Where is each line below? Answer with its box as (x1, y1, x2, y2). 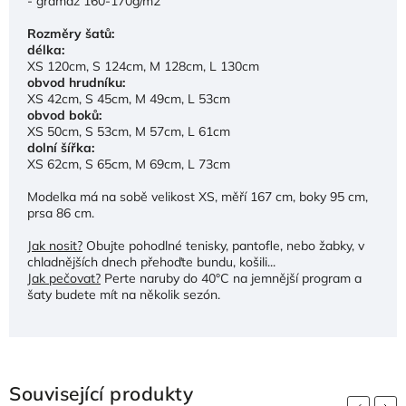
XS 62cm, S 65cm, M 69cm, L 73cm (27, 155, 230, 172)
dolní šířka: (27, 139, 94, 156)
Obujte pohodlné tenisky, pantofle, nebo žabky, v (82, 237, 364, 254)
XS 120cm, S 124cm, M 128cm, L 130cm (27, 57, 259, 74)
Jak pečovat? (27, 269, 101, 286)
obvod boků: (27, 106, 101, 123)
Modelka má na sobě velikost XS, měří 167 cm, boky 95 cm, (27, 188, 368, 205)
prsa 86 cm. (27, 204, 94, 221)
